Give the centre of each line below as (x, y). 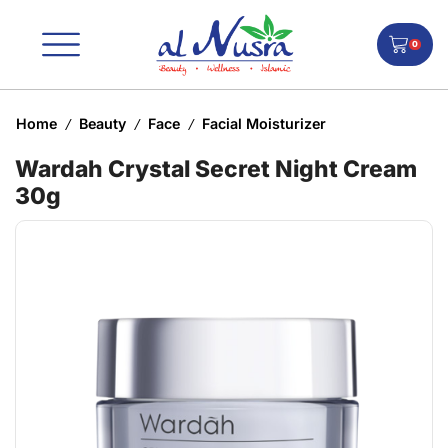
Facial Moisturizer (264, 124)
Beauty (102, 124)
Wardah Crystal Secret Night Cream (216, 169)
